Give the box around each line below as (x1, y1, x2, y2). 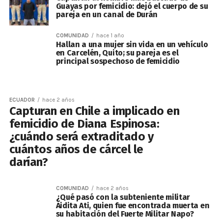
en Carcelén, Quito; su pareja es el (55, 48, 179, 57)
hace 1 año (96, 32, 124, 39)
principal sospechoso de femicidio (55, 56, 180, 66)
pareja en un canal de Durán (55, 10, 158, 19)
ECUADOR (9, 97, 35, 103)
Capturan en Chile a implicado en (9, 104, 180, 118)
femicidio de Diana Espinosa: (9, 117, 160, 131)
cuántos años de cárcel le (9, 142, 143, 156)
